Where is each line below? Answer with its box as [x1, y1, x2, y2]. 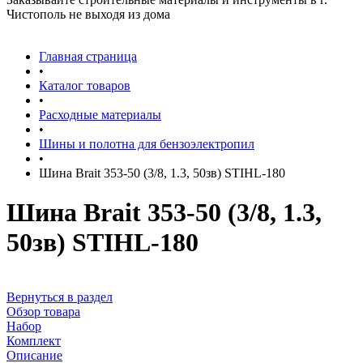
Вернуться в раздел [6, 289, 113, 304]
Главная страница [39, 49, 137, 63]
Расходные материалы [39, 108, 161, 122]
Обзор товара [6, 304, 80, 318]
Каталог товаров [39, 79, 130, 92]
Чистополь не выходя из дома [6, 7, 170, 21]
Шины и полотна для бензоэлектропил [39, 137, 254, 151]
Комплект [6, 333, 61, 348]
